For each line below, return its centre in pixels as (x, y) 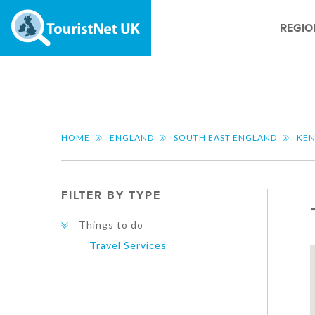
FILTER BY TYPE (111, 195)
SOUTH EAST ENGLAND (225, 137)
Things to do (111, 225)
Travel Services (128, 245)
